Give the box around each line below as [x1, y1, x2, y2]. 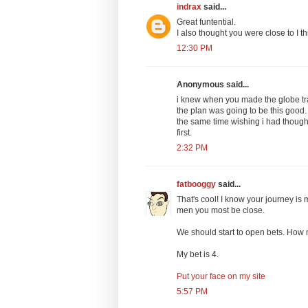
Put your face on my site [177, 271, 265, 281]
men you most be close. [177, 205, 265, 215]
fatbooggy [177, 179, 216, 189]
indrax [177, 1, 201, 12]
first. [177, 127, 192, 137]
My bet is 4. [177, 249, 219, 259]
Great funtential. [177, 16, 236, 27]
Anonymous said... [177, 79, 249, 89]
